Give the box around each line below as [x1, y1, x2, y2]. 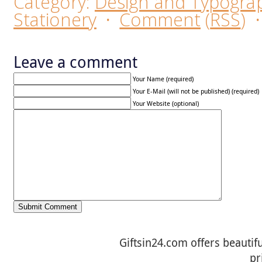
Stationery [13, 7, 96, 32]
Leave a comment [13, 51, 137, 73]
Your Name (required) [133, 75, 194, 83]
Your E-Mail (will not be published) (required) [133, 87, 259, 95]
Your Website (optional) [133, 99, 199, 108]
